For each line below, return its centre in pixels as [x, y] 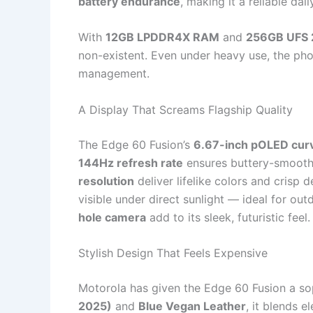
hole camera [112, 217]
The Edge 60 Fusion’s [136, 144]
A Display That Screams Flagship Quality [185, 109]
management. [114, 74]
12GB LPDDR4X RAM [162, 37]
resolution [106, 181]
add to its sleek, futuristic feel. [228, 217]
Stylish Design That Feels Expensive [173, 253]
